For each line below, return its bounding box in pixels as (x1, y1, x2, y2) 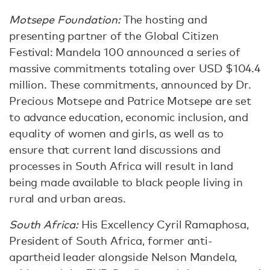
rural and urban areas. (9, 192, 126, 205)
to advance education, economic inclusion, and (9, 110, 248, 124)
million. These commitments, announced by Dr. (9, 78, 251, 91)
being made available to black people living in (9, 175, 243, 189)
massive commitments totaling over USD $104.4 (9, 61, 260, 75)
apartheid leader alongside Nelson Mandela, (9, 250, 237, 263)
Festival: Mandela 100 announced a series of (9, 45, 241, 58)
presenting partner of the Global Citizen (9, 29, 219, 42)
